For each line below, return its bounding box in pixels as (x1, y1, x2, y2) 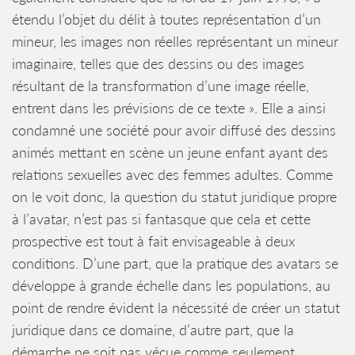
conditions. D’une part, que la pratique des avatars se (12, 254, 338, 272)
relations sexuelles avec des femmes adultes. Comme (12, 166, 333, 183)
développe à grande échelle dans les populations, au (12, 277, 330, 294)
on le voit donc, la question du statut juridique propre (12, 188, 337, 205)
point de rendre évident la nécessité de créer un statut (12, 299, 340, 316)
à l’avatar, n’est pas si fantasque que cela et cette (12, 210, 311, 227)
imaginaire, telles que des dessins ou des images (12, 55, 304, 72)
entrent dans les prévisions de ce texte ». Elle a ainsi (12, 99, 326, 116)
